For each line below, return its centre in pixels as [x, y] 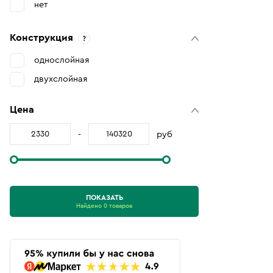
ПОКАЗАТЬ [104, 197]
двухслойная [61, 79]
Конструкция [41, 38]
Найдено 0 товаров [104, 206]
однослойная [62, 60]
